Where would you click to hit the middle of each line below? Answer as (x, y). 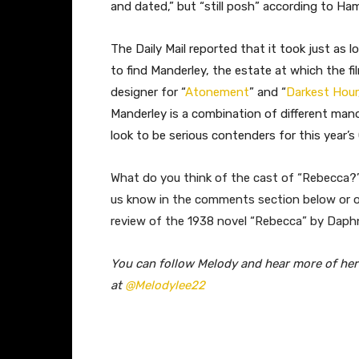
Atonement (217, 92)
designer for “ (148, 92)
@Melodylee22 (165, 285)
